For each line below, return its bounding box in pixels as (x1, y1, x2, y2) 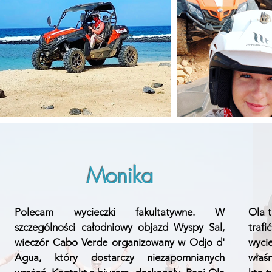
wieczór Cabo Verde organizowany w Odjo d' (15, 236, 225, 248)
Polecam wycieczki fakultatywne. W (15, 206, 225, 218)
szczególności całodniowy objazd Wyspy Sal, (15, 221, 225, 233)
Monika (86, 161, 154, 190)
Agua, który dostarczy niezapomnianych (15, 251, 225, 263)
